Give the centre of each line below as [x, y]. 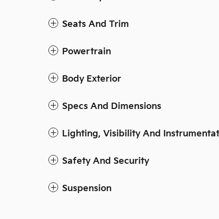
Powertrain [87, 51]
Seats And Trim [96, 24]
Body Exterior [92, 79]
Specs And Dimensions [112, 106]
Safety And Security [106, 161]
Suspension [87, 188]
